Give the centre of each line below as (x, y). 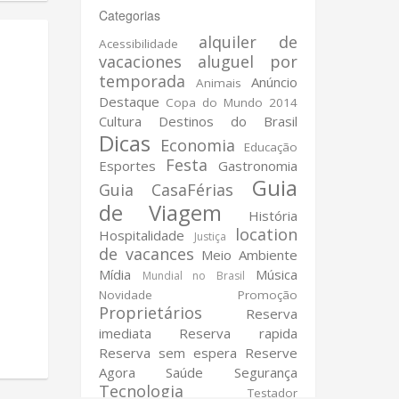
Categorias (130, 15)
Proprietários (151, 313)
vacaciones (140, 61)
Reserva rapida (238, 333)
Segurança (265, 372)
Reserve (271, 353)
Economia (197, 145)
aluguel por (247, 61)
